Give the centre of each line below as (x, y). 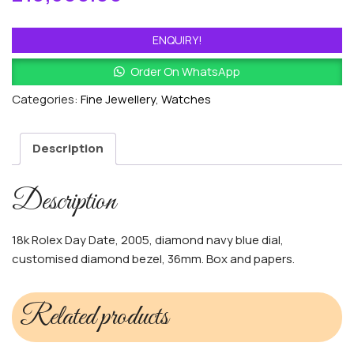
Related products (94, 317)
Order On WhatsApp (185, 72)
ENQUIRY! (177, 40)
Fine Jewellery (118, 100)
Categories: (46, 100)
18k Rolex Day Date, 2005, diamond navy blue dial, (148, 239)
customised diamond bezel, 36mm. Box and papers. (153, 258)
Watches (186, 100)
